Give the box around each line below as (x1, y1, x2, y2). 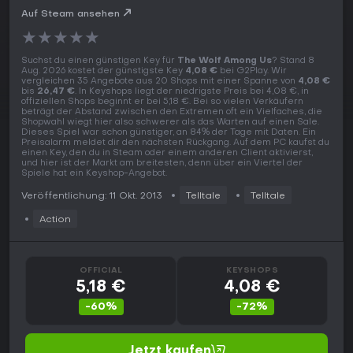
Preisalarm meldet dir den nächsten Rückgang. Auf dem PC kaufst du (21, 139, 329, 148)
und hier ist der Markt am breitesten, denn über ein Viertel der (21, 159, 303, 169)
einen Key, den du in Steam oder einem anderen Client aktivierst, (21, 149, 313, 158)
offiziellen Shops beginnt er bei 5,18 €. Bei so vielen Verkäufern (21, 98, 303, 107)
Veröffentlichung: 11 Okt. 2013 (21, 191, 162, 202)
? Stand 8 (272, 57, 314, 66)
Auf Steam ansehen (21, 9, 120, 20)
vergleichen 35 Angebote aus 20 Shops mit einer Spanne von (21, 77, 298, 87)
